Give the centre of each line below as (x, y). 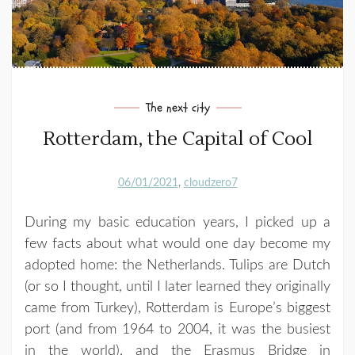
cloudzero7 (210, 183)
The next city (177, 108)
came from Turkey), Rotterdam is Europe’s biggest (177, 309)
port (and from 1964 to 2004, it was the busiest (177, 330)
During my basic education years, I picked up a (177, 223)
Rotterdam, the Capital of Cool (177, 139)
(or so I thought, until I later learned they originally (177, 287)
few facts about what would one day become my (177, 244)
